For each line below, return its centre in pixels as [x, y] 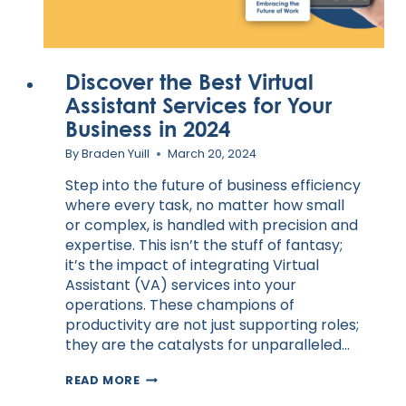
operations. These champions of [180, 305]
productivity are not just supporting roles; [212, 325]
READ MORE [103, 381]
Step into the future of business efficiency [213, 186]
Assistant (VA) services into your [181, 285]
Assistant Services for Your [198, 104]
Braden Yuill [116, 154]
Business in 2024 [148, 128]
